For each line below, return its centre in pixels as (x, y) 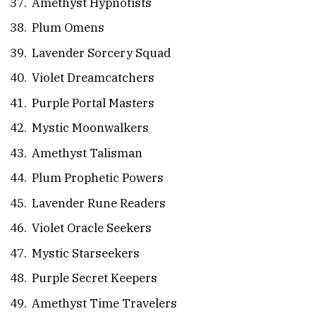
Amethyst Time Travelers (104, 303)
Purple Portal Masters (93, 103)
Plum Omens (68, 28)
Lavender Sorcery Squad (101, 53)
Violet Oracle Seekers (92, 228)
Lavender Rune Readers (99, 203)
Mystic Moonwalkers (90, 128)
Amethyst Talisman (87, 153)
